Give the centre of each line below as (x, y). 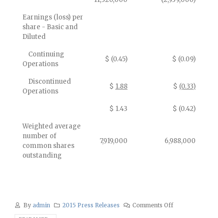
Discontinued (47, 82)
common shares (48, 146)
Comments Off (153, 205)
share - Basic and (50, 27)
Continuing (43, 54)
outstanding (42, 155)
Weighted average (52, 126)
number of (39, 136)
